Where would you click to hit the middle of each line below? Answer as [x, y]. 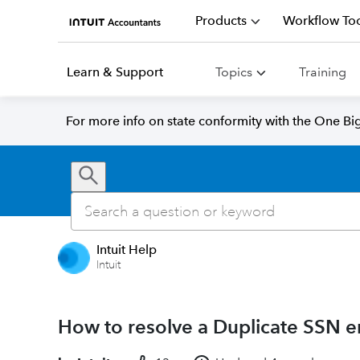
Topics [234, 72]
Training [323, 72]
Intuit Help [127, 250]
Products [221, 20]
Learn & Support [115, 72]
